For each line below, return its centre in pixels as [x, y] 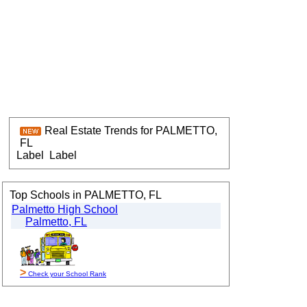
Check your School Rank [66, 274]
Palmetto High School [65, 209]
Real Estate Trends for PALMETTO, [131, 131]
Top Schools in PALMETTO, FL [86, 195]
